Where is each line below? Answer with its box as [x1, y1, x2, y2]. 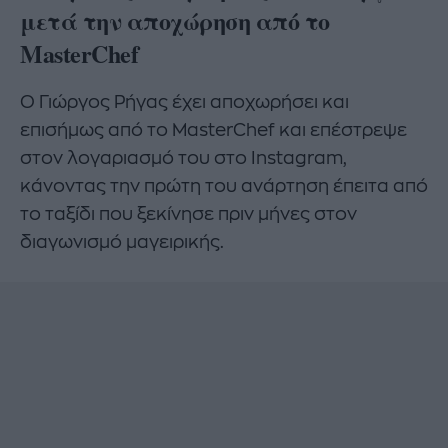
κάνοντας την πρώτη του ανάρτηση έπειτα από [20, 176, 428, 195]
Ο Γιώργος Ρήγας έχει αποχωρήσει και [20, 92, 349, 111]
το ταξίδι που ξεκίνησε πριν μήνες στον [20, 204, 357, 223]
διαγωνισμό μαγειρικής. [20, 232, 224, 251]
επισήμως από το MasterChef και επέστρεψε [20, 120, 407, 139]
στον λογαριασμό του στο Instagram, [20, 148, 347, 167]
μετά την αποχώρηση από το [20, 3, 330, 39]
